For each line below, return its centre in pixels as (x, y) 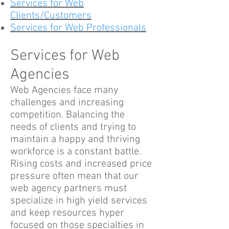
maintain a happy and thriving (75, 140)
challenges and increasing (67, 103)
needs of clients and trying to (73, 127)
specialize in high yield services (79, 201)
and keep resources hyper (67, 213)
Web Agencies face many (64, 90)
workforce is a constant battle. (76, 152)
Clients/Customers (51, 16)
